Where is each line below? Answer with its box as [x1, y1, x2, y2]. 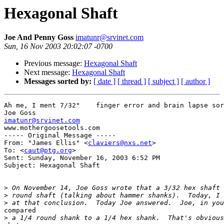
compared [4, 206, 36, 214]
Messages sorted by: [24, 77, 91, 86]
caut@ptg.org [24, 146, 72, 154]
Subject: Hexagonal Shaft [4, 161, 100, 169]
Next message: [24, 68, 72, 77]
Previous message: [24, 59, 84, 68]
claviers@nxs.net [88, 139, 152, 147]
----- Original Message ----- [4, 131, 120, 139]
